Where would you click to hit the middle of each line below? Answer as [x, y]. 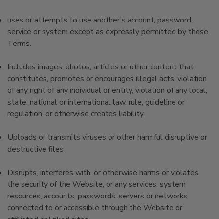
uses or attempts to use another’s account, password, [100, 20]
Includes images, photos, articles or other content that [100, 67]
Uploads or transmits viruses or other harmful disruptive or [107, 137]
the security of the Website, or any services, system [97, 184]
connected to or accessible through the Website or [95, 208]
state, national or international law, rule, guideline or [96, 102]
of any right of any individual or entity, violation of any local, [107, 90]
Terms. [19, 44]
